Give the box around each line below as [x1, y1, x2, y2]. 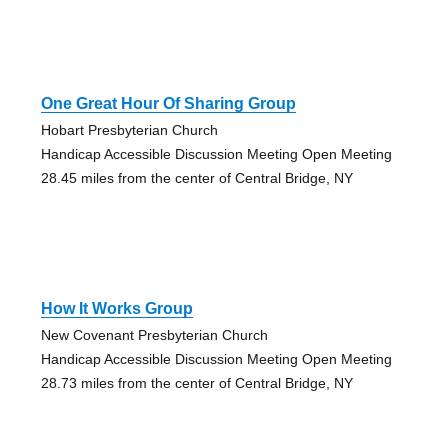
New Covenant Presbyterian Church [40, 327, 268, 344]
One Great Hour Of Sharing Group [40, 95, 296, 113]
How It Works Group [40, 300, 193, 318]
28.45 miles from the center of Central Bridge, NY [40, 170, 353, 187]
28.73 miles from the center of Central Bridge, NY [40, 375, 353, 392]
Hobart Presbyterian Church [40, 122, 218, 139]
